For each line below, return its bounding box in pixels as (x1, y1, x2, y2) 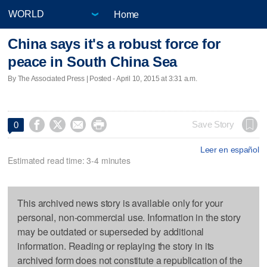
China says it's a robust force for (8, 36, 221, 52)
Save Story (192, 119, 234, 129)
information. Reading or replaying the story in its (17, 238, 215, 253)
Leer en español (200, 144, 259, 154)
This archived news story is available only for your (17, 195, 223, 210)
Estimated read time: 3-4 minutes (8, 154, 131, 166)
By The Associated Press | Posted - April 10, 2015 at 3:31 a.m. (8, 74, 197, 83)
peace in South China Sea (8, 54, 177, 70)
